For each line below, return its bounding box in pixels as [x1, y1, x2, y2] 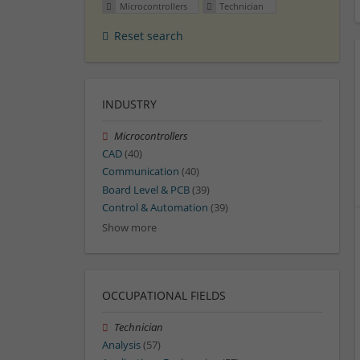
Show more [102, 221, 157, 235]
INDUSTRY [102, 96, 157, 112]
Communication [102, 165, 179, 179]
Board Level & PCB [102, 182, 190, 197]
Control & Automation [102, 200, 208, 215]
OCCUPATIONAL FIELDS [102, 288, 226, 304]
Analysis [102, 338, 141, 353]
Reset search [114, 28, 183, 44]
